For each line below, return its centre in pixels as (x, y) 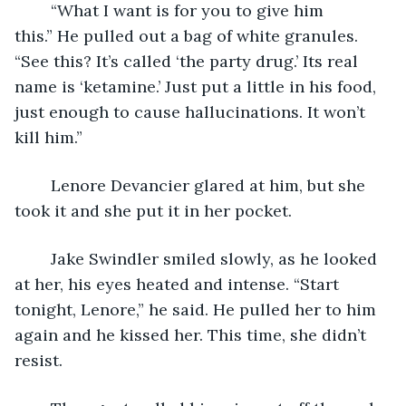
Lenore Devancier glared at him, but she (42, 185)
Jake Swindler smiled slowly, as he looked (42, 258)
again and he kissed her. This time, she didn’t (193, 334)
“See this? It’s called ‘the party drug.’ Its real (188, 61)
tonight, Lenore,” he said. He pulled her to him (198, 309)
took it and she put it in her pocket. (153, 210)
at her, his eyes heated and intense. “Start (179, 284)
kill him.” (48, 137)
